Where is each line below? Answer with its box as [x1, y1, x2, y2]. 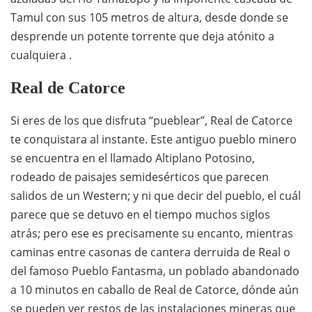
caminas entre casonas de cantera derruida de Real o [10, 244, 290, 260]
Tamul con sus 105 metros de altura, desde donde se [10, 9, 288, 25]
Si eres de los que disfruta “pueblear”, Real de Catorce [10, 112, 292, 128]
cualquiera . [10, 47, 72, 63]
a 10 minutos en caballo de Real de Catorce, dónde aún [10, 281, 299, 297]
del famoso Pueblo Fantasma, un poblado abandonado [10, 263, 299, 279]
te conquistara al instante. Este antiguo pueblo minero [10, 131, 297, 147]
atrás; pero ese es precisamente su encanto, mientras [10, 225, 293, 241]
